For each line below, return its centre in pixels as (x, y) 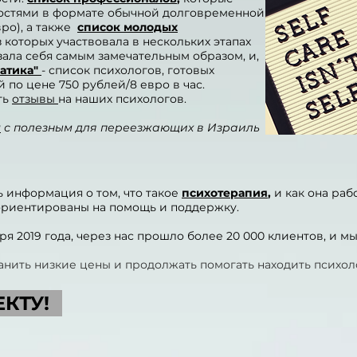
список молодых (127, 27)
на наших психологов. (122, 99)
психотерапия (225, 193)
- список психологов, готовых (128, 70)
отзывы (35, 99)
